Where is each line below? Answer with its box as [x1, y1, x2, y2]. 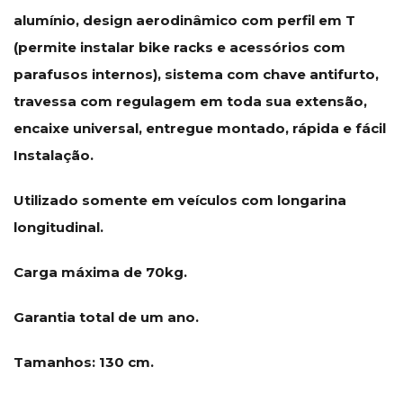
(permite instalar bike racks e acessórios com [13, 38, 345, 56]
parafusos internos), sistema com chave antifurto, [13, 65, 379, 83]
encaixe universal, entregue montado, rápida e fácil [13, 119, 386, 137]
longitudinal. [13, 218, 103, 236]
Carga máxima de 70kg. [13, 263, 187, 281]
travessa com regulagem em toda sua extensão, [13, 92, 367, 110]
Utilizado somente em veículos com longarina [13, 191, 346, 209]
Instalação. [13, 146, 94, 164]
